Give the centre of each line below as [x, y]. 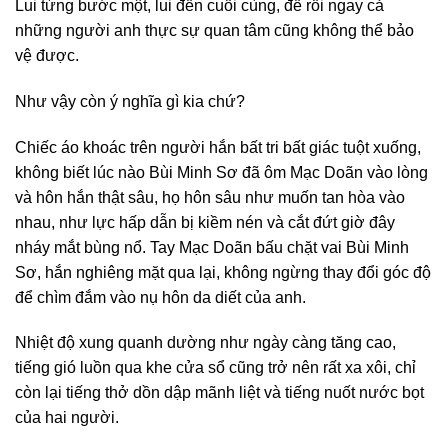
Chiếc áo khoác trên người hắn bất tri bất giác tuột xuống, [218, 147]
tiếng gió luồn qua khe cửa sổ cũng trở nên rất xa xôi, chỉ [215, 368]
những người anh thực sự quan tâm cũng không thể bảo [214, 31]
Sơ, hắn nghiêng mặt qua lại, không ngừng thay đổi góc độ [223, 272]
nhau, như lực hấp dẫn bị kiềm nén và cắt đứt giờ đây [205, 222]
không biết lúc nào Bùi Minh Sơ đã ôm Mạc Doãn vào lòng [221, 172]
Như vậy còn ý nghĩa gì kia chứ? [130, 101]
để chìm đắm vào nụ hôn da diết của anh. [160, 297]
